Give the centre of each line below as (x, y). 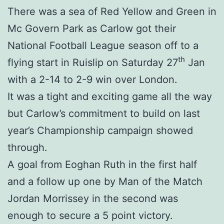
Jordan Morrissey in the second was (93, 198)
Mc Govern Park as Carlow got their (92, 28)
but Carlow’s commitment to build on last (104, 113)
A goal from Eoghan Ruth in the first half (102, 164)
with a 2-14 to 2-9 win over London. (92, 79)
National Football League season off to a (103, 45)
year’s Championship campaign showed (100, 130)
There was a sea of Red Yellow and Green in (112, 11)
